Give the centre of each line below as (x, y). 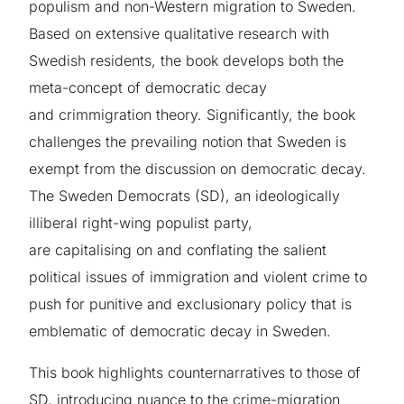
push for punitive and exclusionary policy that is (191, 303)
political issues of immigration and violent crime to (198, 276)
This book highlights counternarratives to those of (195, 372)
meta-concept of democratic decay (148, 87)
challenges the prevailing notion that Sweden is (188, 141)
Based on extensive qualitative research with (179, 33)
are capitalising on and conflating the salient (178, 249)
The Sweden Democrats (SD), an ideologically (185, 195)
